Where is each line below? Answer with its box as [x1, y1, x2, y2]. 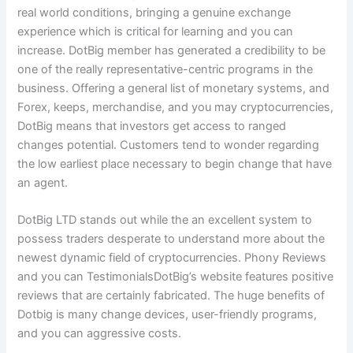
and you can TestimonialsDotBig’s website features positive [17, 269, 334, 284]
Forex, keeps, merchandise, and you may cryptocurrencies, [17, 99, 334, 114]
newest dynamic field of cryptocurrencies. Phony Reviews [17, 251, 327, 266]
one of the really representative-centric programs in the [17, 61, 314, 76]
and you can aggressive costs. [17, 326, 182, 341]
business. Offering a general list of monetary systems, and [17, 80, 330, 95]
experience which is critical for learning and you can [17, 24, 294, 39]
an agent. [17, 175, 69, 190]
